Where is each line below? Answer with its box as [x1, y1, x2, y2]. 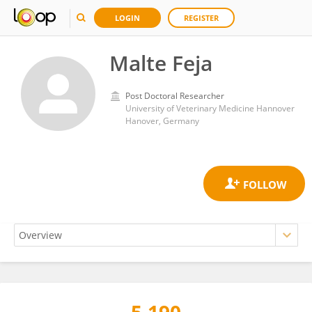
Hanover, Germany [125, 115, 199, 127]
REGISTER [184, 13, 219, 23]
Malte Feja [109, 49, 212, 77]
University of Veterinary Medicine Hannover [125, 102, 295, 114]
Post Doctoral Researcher [125, 90, 224, 102]
